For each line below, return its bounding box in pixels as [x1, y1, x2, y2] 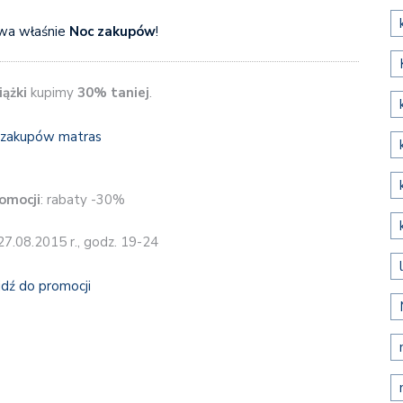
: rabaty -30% [40, 190, 125, 209]
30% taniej [76, 84, 149, 103]
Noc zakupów [68, 22, 156, 40]
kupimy [26, 84, 77, 103]
